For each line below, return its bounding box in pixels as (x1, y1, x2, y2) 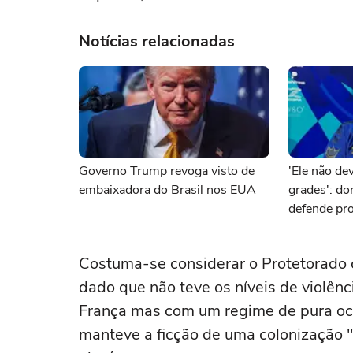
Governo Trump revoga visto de (79, 162, 255, 180)
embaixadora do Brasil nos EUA (79, 181, 256, 199)
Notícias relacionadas (79, 31, 235, 52)
